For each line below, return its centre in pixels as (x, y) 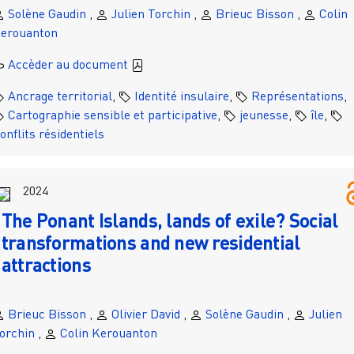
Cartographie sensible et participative (112, 115)
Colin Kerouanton (108, 333)
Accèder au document (69, 64)
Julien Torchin (151, 14)
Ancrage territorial (60, 96)
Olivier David (145, 314)
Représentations (297, 96)
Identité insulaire (181, 96)
